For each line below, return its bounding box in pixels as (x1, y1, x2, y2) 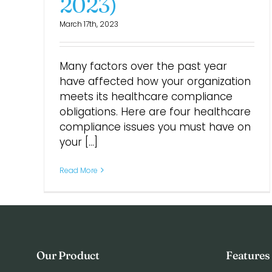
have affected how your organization (59, 73, 251, 89)
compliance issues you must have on (59, 119, 251, 134)
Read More (59, 165, 98, 175)
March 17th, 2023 (59, 18, 118, 29)
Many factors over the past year (59, 58, 227, 73)
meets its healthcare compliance (59, 89, 233, 104)
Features (226, 248, 270, 262)
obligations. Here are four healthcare (59, 104, 251, 119)
